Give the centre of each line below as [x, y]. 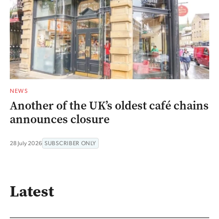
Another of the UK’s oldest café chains [109, 106]
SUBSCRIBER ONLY [70, 143]
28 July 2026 [26, 143]
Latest [32, 191]
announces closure [60, 120]
